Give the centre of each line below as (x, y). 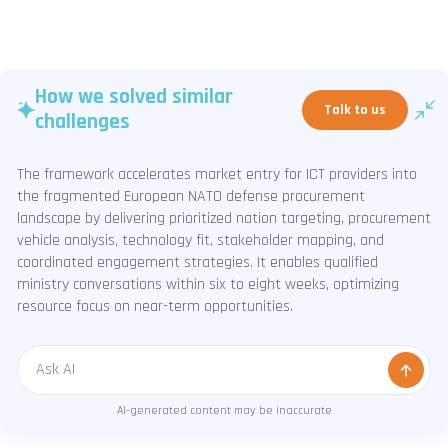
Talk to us (355, 109)
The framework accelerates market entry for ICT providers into (217, 174)
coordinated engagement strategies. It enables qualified (197, 262)
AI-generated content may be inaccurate (224, 410)
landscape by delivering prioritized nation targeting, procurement (224, 218)
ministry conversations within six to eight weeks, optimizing (208, 284)
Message (63, 380)
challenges (82, 121)
